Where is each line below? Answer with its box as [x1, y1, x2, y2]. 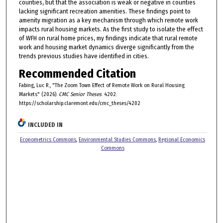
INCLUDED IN [28, 121, 63, 129]
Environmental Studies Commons [79, 136, 156, 143]
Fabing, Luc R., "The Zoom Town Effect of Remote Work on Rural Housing [18, 82, 185, 89]
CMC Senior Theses [58, 91, 102, 98]
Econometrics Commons [20, 136, 77, 143]
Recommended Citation [18, 67, 136, 81]
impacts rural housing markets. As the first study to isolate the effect [18, 25, 203, 33]
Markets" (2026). [18, 91, 59, 98]
